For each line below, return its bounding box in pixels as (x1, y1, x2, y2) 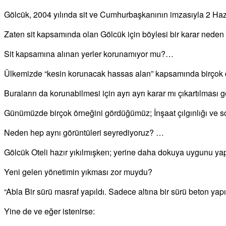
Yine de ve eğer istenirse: (4, 205, 95, 217)
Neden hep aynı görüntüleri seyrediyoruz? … (4, 126, 164, 138)
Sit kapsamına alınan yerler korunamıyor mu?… (4, 47, 174, 60)
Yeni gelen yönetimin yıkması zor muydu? (4, 165, 152, 178)
